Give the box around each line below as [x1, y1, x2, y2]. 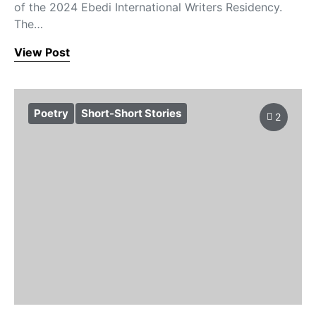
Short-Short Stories [81, 107, 181, 120]
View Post [14, 45, 70, 59]
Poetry [34, 107, 68, 120]
